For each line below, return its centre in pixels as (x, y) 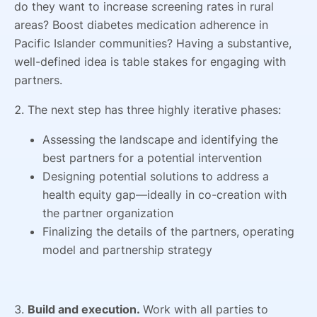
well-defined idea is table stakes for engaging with (150, 61)
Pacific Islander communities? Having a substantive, (153, 43)
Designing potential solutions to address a (156, 176)
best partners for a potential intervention (152, 157)
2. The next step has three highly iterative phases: (148, 109)
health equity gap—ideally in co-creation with (165, 194)
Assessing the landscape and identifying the (160, 139)
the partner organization (108, 213)
